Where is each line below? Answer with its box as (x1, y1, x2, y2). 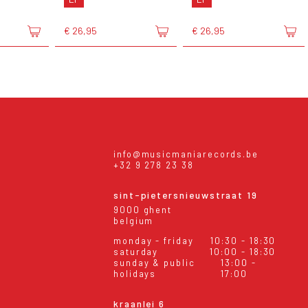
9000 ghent (113, 203, 173, 215)
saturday (113, 245, 159, 257)
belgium (113, 214, 154, 226)
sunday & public (113, 256, 195, 268)
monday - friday (113, 234, 194, 246)
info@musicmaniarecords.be (113, 148, 259, 159)
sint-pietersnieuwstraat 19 (113, 189, 258, 201)
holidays (113, 267, 157, 279)
